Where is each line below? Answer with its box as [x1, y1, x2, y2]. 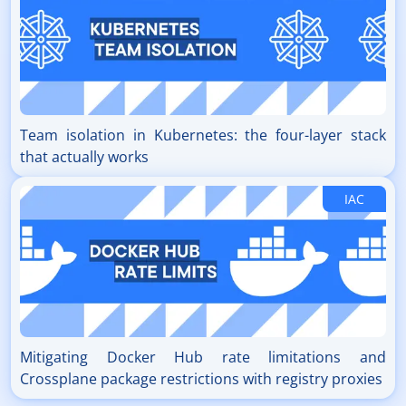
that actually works [20, 147, 149, 168]
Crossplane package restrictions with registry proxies [20, 369, 382, 390]
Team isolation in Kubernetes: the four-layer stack [20, 125, 386, 146]
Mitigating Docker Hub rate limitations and [20, 347, 386, 368]
